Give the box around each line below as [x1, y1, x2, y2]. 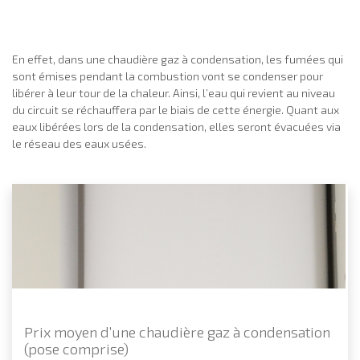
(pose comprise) [24, 339, 129, 358]
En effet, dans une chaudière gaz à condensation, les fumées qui [12, 52, 343, 67]
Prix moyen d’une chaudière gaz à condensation [24, 322, 330, 341]
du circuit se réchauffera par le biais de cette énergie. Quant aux [12, 103, 339, 117]
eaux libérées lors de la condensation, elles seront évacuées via [12, 120, 341, 134]
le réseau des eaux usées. [12, 137, 146, 151]
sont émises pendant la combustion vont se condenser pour [12, 69, 323, 84]
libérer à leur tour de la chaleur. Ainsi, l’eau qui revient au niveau [12, 86, 335, 100]
